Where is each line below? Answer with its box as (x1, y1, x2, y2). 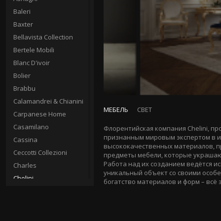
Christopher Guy (13, 186, 63, 195)
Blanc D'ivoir (13, 58, 50, 67)
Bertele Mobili (13, 45, 54, 54)
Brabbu (13, 84, 36, 93)
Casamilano (13, 122, 49, 131)
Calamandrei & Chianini (13, 97, 83, 106)
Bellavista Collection (13, 33, 73, 41)
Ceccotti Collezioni (13, 148, 67, 157)
